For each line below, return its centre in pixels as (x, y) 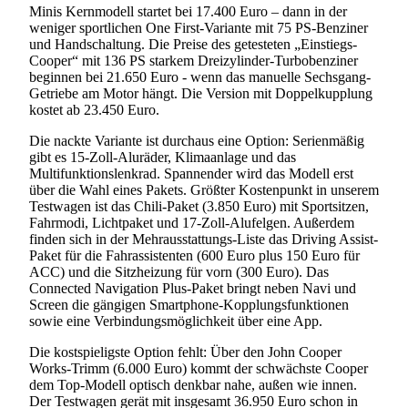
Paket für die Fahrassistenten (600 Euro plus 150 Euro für (194, 255)
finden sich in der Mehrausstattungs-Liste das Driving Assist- (204, 239)
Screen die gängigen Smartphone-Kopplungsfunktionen (189, 304)
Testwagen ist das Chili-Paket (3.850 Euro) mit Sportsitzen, (199, 206)
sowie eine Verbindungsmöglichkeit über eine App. (176, 321)
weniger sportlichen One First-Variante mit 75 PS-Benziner (199, 27)
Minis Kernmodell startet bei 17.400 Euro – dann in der (188, 11)
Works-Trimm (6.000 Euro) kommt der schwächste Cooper (199, 368)
